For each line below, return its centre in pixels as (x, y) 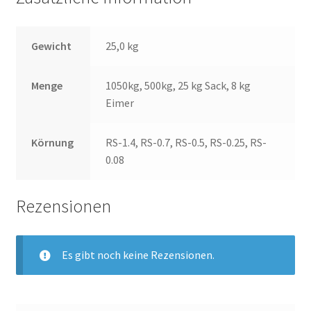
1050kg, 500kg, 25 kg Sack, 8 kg (178, 86)
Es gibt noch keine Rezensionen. (138, 254)
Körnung (53, 143)
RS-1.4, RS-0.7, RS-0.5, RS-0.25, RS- (186, 143)
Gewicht (52, 46)
